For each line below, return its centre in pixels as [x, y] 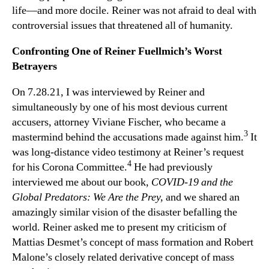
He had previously [172, 167]
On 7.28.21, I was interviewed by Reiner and [108, 92]
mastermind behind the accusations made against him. [128, 137]
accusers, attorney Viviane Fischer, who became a [119, 122]
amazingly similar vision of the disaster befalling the [125, 212]
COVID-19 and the [192, 182]
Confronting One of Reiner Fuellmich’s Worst [117, 51]
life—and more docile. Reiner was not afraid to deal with [134, 10]
